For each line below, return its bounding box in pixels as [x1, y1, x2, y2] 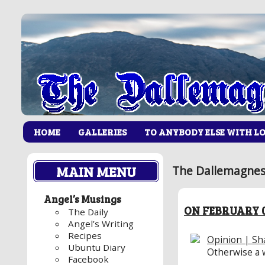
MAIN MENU [56, 162, 136, 180]
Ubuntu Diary [68, 241, 126, 254]
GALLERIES [78, 125, 127, 138]
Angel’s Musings [44, 192, 121, 206]
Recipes [68, 230, 102, 242]
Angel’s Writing [68, 218, 134, 230]
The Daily [68, 206, 109, 218]
